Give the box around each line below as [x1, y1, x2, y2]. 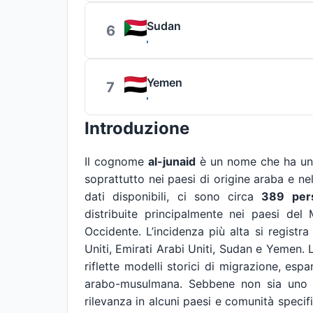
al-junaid [148, 154, 196, 168]
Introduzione [85, 118, 189, 138]
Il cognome [85, 154, 148, 168]
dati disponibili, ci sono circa [85, 189, 262, 203]
